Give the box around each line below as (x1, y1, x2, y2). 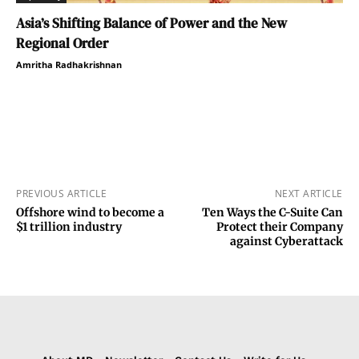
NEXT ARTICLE (274, 186, 343, 200)
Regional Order (16, 33, 108, 53)
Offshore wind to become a (16, 204, 164, 220)
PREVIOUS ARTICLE (16, 186, 107, 200)
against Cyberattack (229, 233, 343, 248)
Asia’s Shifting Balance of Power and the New (16, 13, 287, 33)
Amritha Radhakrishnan (16, 58, 122, 71)
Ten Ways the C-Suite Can (201, 204, 343, 220)
